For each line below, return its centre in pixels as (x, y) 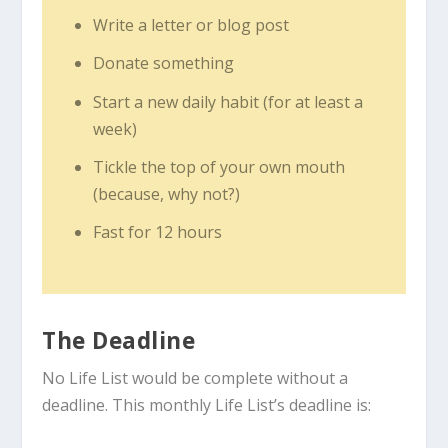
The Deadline (119, 340)
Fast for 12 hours (157, 231)
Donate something (163, 63)
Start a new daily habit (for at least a (227, 101)
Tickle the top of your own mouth (218, 166)
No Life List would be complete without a (195, 377)
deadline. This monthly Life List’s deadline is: (207, 404)
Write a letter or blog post (190, 25)
